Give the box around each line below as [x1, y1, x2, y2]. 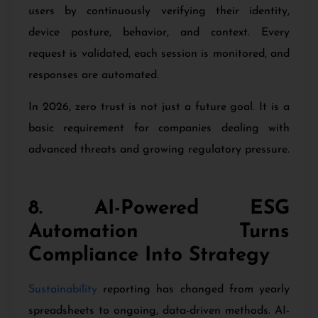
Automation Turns [28, 221, 290, 242]
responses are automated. [28, 70, 159, 82]
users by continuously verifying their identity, [28, 6, 290, 18]
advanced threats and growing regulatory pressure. [28, 143, 290, 155]
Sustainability [28, 283, 97, 295]
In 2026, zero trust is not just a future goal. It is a [28, 101, 290, 113]
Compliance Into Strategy [28, 245, 270, 265]
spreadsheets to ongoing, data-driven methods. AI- [28, 305, 290, 317]
